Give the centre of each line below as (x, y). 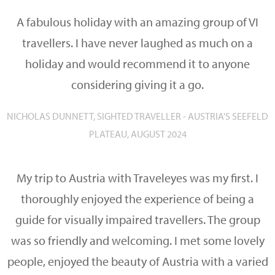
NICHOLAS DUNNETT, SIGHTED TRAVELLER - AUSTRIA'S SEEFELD (137, 116)
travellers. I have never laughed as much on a (137, 43)
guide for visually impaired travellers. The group (137, 219)
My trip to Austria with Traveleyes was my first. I (137, 178)
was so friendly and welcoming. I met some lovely (137, 240)
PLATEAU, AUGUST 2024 (137, 134)
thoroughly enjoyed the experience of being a (137, 199)
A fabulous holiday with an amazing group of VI (137, 22)
